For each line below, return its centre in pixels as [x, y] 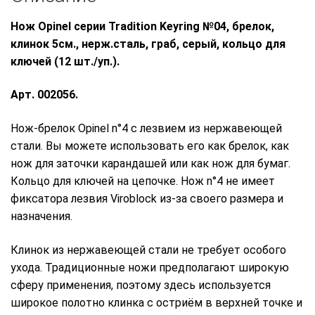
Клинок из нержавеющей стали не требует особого [148, 250]
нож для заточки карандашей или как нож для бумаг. [150, 164]
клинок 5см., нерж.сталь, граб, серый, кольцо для [148, 44]
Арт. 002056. [44, 95]
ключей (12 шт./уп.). [65, 61]
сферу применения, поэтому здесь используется [141, 285]
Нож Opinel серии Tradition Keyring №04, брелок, [142, 26]
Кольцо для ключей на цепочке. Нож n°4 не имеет [143, 181]
